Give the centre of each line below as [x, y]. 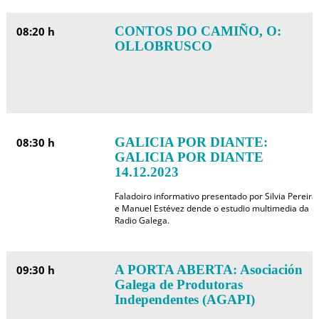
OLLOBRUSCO [163, 46]
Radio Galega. [142, 220]
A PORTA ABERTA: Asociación [208, 270]
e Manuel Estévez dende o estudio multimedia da [211, 208]
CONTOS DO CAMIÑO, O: [198, 31]
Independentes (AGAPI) [184, 299]
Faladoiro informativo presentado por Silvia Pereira [215, 196]
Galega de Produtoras [178, 284]
